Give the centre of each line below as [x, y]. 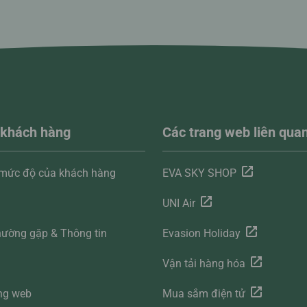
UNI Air [179, 204]
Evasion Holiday [201, 234]
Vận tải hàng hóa [204, 264]
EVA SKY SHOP [199, 173]
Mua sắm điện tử [204, 294]
